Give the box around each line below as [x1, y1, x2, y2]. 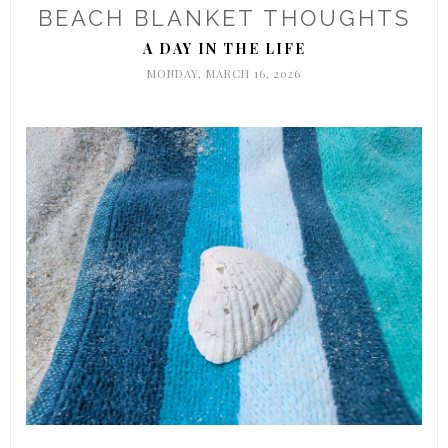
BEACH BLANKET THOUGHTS [37, 5, 411, 31]
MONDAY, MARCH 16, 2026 [147, 66, 301, 81]
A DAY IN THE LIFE [142, 39, 306, 58]
